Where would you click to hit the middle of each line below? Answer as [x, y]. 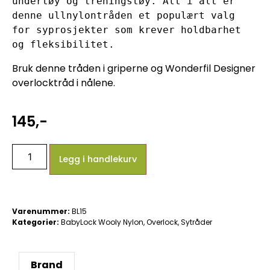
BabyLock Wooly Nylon [102, 222]
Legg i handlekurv [98, 159]
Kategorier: [36, 222]
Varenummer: [42, 212]
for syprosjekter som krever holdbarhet [127, 30]
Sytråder [196, 222]
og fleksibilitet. [63, 44]
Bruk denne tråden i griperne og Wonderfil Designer [134, 68]
